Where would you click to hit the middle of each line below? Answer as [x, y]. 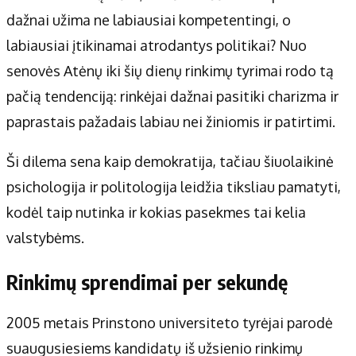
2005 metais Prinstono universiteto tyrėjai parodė [170, 323]
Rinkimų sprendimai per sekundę [147, 282]
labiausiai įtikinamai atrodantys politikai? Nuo [157, 46]
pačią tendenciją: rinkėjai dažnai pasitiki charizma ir [172, 97]
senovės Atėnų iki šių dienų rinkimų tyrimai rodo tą [170, 71]
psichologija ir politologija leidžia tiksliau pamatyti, [174, 187]
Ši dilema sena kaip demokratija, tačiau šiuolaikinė [170, 162]
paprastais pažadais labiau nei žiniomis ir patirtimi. [171, 122]
